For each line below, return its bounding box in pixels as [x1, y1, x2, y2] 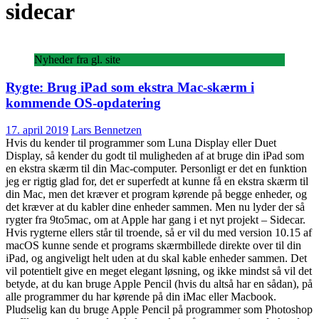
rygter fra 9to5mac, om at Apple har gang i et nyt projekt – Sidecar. [6, 214, 305, 226]
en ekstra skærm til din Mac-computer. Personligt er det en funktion [6, 162, 307, 175]
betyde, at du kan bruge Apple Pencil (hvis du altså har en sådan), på [6, 278, 313, 291]
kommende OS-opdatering [6, 95, 161, 110]
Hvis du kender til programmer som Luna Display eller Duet [6, 137, 276, 150]
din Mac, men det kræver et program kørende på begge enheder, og [6, 188, 307, 201]
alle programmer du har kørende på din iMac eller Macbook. [6, 291, 276, 303]
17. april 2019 [6, 124, 68, 137]
